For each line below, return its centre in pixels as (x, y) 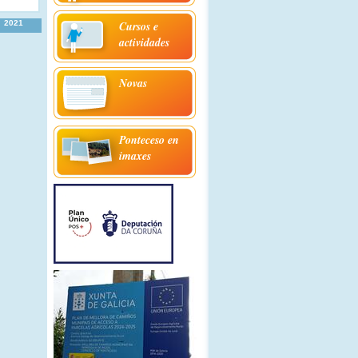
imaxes (135, 156)
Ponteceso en (149, 140)
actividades (144, 42)
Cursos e (139, 26)
